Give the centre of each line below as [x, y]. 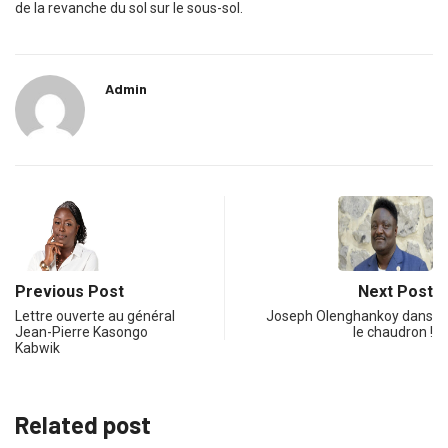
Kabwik [37, 348]
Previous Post [69, 292]
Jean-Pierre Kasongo [81, 332]
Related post [83, 425]
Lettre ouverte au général [95, 316]
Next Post [395, 292]
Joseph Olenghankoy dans [349, 316]
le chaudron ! [393, 332]
